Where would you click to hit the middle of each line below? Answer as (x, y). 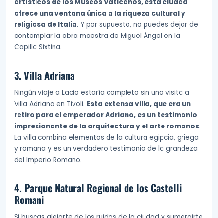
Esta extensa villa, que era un (139, 104)
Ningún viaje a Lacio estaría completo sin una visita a (102, 92)
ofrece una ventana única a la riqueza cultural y (100, 14)
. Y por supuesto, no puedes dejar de (137, 25)
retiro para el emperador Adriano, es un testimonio (106, 115)
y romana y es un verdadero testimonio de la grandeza (106, 148)
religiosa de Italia (45, 25)
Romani (29, 200)
